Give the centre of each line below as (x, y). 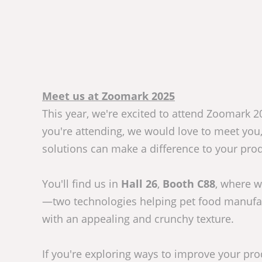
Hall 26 (139, 184)
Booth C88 (189, 184)
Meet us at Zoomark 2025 (108, 96)
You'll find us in (82, 184)
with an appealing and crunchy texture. (138, 219)
